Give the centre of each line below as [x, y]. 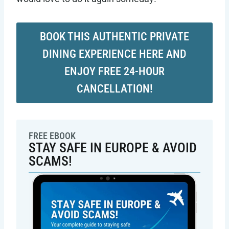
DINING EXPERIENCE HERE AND [114, 54]
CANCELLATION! [114, 89]
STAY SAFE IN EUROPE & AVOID [113, 148]
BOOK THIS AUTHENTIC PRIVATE [114, 37]
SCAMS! [50, 161]
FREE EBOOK [52, 136]
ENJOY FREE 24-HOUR [114, 72]
